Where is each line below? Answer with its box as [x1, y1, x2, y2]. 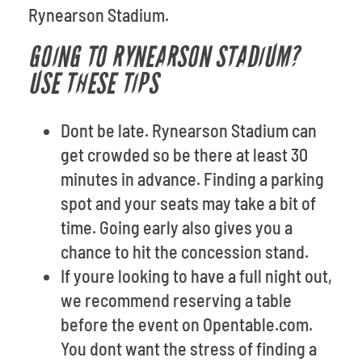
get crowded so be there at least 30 [61, 144, 308, 165]
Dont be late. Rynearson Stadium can [61, 120, 317, 141]
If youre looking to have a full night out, [61, 265, 332, 286]
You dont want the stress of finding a [61, 338, 317, 359]
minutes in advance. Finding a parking [61, 168, 324, 189]
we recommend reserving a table [61, 289, 292, 310]
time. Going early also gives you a [61, 217, 293, 238]
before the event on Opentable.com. [61, 314, 313, 335]
